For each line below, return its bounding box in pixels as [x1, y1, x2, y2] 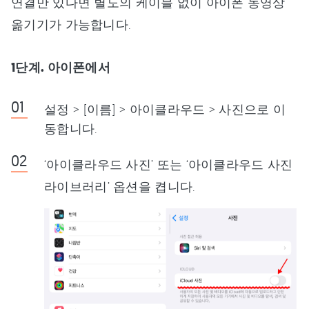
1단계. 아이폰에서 [11, 59, 110, 76]
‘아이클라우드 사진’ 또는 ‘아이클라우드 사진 [44, 156, 293, 172]
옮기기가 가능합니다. [11, 16, 132, 32]
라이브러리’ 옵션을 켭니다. [44, 178, 196, 194]
